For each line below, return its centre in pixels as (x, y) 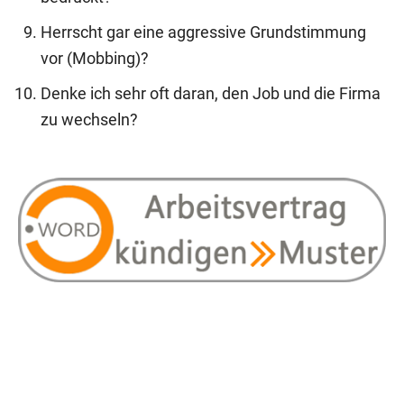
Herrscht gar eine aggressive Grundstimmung (203, 32)
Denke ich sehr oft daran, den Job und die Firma (211, 93)
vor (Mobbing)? (95, 58)
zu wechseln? (89, 119)
